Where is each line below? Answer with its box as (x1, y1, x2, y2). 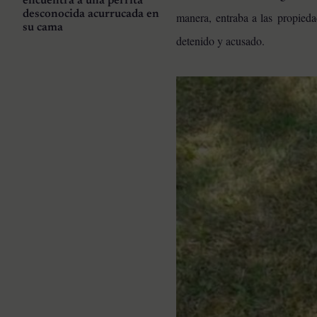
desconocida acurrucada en (23, 8, 159, 21)
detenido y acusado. (176, 33, 265, 48)
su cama (23, 22, 63, 34)
